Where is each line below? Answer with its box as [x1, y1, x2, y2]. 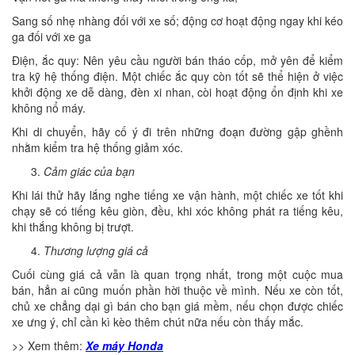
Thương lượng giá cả [44, 242, 148, 258]
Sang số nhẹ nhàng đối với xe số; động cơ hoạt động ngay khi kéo [12, 12, 343, 29]
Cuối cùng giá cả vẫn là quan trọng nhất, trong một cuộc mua [12, 265, 343, 282]
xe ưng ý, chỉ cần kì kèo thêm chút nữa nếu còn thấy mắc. [12, 313, 303, 330]
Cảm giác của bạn [44, 162, 135, 179]
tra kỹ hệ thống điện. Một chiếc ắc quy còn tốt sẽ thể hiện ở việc [12, 67, 343, 84]
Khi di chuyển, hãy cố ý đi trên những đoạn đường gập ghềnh [12, 123, 343, 139]
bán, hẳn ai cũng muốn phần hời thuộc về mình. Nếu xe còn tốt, [12, 281, 343, 298]
